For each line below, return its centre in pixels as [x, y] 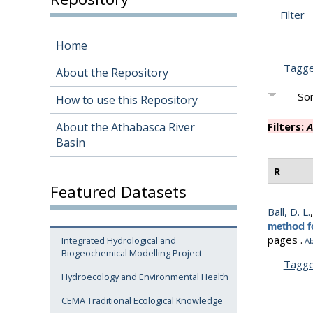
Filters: [287, 127]
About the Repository [112, 73]
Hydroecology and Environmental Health [145, 277]
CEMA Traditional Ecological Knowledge [142, 301]
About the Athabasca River [125, 128]
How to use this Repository [127, 100]
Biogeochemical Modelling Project [132, 253]
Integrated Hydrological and [119, 241]
